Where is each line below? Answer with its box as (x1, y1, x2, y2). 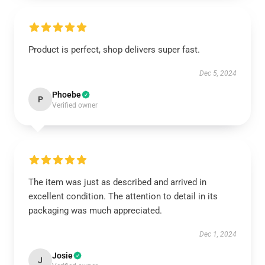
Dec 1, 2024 (199, 230, 237, 238)
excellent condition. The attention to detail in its (28, 191, 218, 202)
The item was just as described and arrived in (28, 177, 206, 188)
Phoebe (52, 90, 81, 99)
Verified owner (52, 101, 98, 109)
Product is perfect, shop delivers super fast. (28, 44, 200, 55)
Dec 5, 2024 (199, 69, 237, 77)
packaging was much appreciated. (28, 205, 162, 216)
